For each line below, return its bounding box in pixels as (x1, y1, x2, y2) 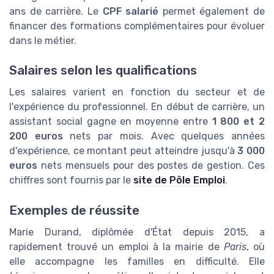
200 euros (9, 130, 63, 143)
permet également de (158, 5, 265, 17)
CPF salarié (102, 5, 159, 17)
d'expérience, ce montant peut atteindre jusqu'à (9, 145, 238, 157)
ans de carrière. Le (9, 5, 103, 17)
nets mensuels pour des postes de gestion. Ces (37, 160, 265, 172)
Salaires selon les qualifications (9, 63, 197, 78)
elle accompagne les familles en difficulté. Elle (9, 255, 265, 267)
